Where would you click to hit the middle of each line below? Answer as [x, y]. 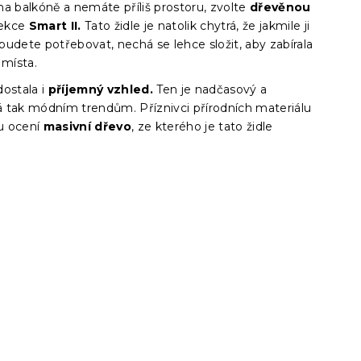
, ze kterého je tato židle [202, 127]
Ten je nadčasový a [210, 89]
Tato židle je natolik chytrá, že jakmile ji [195, 26]
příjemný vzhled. [101, 89]
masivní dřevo [87, 127]
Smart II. [55, 26]
